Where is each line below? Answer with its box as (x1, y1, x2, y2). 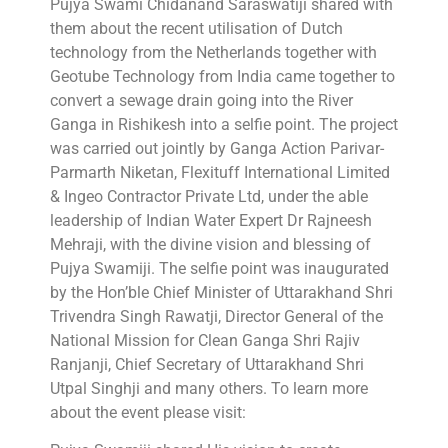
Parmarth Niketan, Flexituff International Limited (50, 162, 390, 182)
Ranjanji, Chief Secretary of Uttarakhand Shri (50, 354, 364, 374)
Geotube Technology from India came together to (50, 66, 395, 86)
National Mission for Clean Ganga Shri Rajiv (50, 330, 360, 350)
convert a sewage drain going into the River (50, 90, 353, 110)
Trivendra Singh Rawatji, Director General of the (50, 306, 383, 326)
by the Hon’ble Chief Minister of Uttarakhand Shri (50, 282, 393, 302)
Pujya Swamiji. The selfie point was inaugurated (50, 258, 389, 278)
